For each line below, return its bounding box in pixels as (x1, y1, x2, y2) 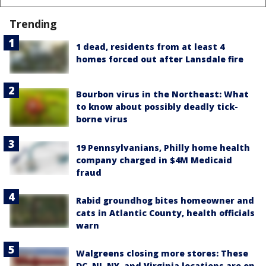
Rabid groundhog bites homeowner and (76, 195, 254, 207)
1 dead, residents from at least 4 (76, 40, 224, 52)
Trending (9, 16, 58, 31)
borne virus (76, 113, 128, 125)
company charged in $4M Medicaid (76, 154, 232, 166)
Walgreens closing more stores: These (76, 248, 248, 259)
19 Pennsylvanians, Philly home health (76, 142, 250, 154)
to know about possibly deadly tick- (76, 100, 238, 112)
